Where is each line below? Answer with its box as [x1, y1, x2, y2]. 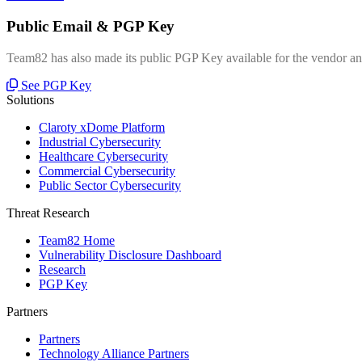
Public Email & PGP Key [6, 17, 175, 35]
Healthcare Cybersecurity [39, 149, 168, 163]
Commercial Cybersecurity [39, 163, 175, 178]
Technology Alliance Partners [39, 346, 189, 360]
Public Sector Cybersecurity [39, 178, 181, 192]
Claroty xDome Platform [39, 120, 165, 134]
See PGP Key [21, 78, 91, 92]
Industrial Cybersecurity [39, 134, 161, 149]
